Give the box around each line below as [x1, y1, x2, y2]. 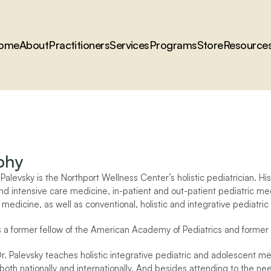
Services [109, 38, 149, 51]
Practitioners [48, 38, 110, 51]
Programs [149, 38, 197, 51]
